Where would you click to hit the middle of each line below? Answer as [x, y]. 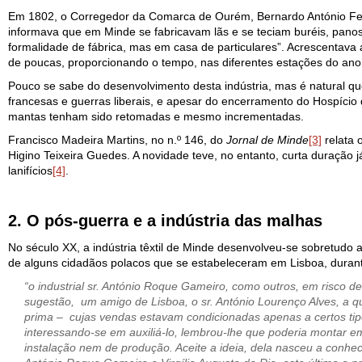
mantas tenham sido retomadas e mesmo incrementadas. [156, 116]
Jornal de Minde [267, 140]
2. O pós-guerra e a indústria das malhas [165, 221]
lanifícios [30, 170]
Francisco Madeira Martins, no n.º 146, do [117, 140]
